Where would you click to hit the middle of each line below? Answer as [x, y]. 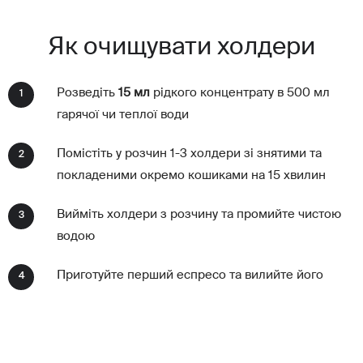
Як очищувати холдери [181, 48]
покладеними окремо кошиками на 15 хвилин [191, 176]
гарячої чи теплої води [123, 115]
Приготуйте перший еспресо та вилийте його [190, 275]
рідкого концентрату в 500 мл [241, 93]
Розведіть [88, 93]
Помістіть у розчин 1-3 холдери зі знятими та [189, 154]
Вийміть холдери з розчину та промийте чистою [199, 215]
